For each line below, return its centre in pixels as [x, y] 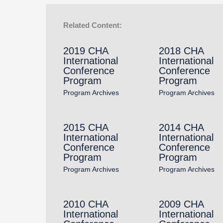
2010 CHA [86, 204]
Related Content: [93, 25]
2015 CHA [86, 128]
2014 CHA [181, 128]
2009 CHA [181, 204]
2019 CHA [86, 51]
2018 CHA [181, 51]
